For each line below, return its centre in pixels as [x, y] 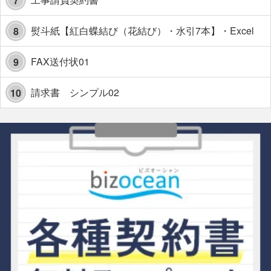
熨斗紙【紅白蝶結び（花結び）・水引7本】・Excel [142, 31]
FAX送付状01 [60, 62]
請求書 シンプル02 [75, 93]
